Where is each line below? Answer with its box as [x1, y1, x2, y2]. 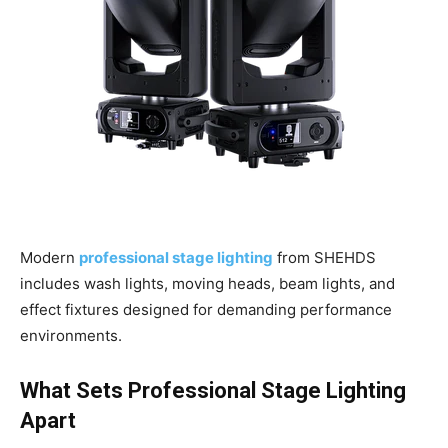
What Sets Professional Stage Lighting [20, 378, 406, 404]
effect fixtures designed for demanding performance [20, 300, 392, 320]
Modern [20, 248, 79, 268]
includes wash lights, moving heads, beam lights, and [20, 274, 395, 294]
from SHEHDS [273, 248, 376, 268]
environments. [20, 326, 122, 346]
